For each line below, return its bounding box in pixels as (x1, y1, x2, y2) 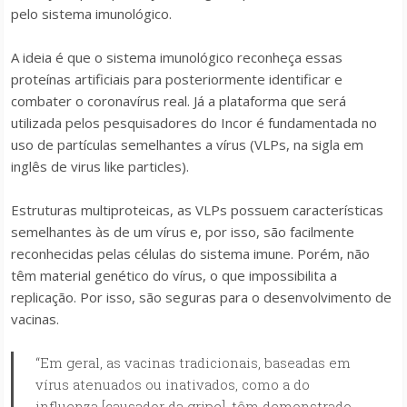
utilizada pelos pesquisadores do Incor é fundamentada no (11, 114, 377, 132)
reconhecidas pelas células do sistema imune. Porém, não (11, 244, 370, 263)
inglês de (11, 157, 71, 175)
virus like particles (71, 157, 182, 175)
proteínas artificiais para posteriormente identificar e (11, 70, 342, 88)
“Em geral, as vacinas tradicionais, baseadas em (35, 353, 351, 372)
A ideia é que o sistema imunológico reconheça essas (11, 48, 342, 66)
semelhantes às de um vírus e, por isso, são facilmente (11, 223, 354, 241)
